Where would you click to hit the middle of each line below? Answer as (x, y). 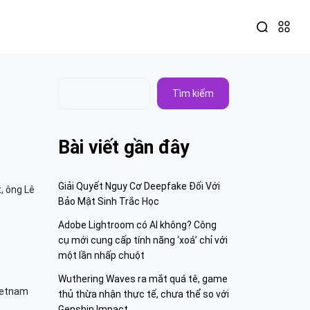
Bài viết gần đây (124, 147)
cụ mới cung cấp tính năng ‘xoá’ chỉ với (143, 240)
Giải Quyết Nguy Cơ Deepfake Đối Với (139, 186)
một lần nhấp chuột (101, 255)
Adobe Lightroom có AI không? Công (137, 225)
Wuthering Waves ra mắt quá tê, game (143, 279)
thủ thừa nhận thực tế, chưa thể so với (143, 294)
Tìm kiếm (193, 93)
